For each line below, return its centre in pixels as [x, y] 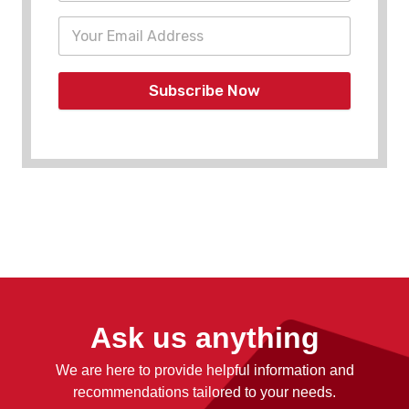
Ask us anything [204, 338]
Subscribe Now [204, 90]
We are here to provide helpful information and [204, 370]
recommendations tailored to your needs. [204, 392]
